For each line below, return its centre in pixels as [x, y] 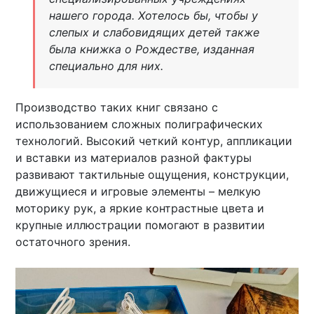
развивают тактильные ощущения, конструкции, [152, 174]
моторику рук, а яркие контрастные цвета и [140, 208]
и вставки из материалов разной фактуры [134, 157]
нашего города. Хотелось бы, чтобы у [153, 15]
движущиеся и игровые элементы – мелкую [138, 191]
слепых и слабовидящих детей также [154, 32]
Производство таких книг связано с [117, 107]
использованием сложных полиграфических [139, 124]
